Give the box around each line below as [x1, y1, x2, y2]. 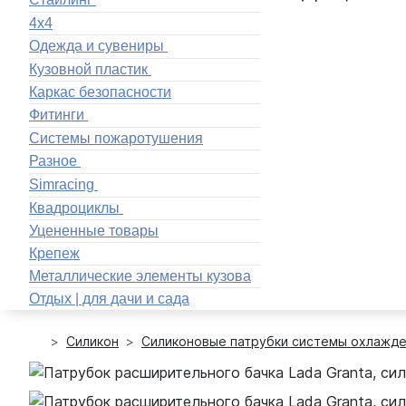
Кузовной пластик [29, 61, 148, 77]
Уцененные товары [29, 223, 159, 239]
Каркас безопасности [29, 84, 171, 101]
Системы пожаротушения [29, 130, 203, 147]
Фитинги [29, 107, 84, 123]
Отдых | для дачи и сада [29, 291, 189, 307]
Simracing [29, 176, 94, 192]
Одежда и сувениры [29, 37, 164, 53]
